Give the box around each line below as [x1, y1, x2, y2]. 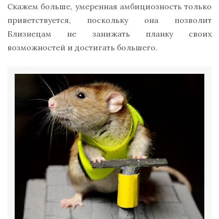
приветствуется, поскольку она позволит [7, 15, 212, 25]
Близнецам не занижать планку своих [7, 29, 212, 39]
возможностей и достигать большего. [7, 43, 157, 53]
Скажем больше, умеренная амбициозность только [7, 1, 212, 12]
